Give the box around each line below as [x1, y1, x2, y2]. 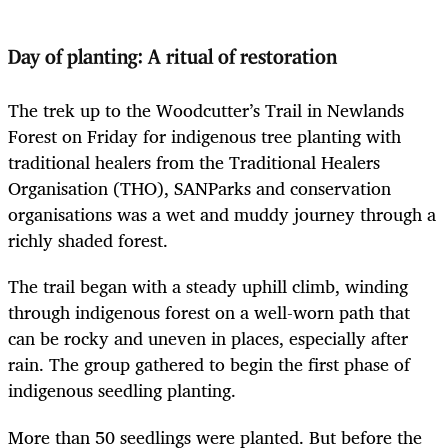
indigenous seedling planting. [8, 375, 241, 406]
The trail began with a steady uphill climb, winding [8, 271, 408, 302]
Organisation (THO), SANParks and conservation [8, 173, 391, 204]
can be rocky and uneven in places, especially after [8, 323, 408, 354]
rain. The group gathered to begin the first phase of [8, 349, 410, 380]
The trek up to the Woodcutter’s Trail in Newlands [8, 95, 404, 126]
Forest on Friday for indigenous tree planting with [8, 121, 401, 152]
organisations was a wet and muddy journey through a [8, 199, 436, 230]
